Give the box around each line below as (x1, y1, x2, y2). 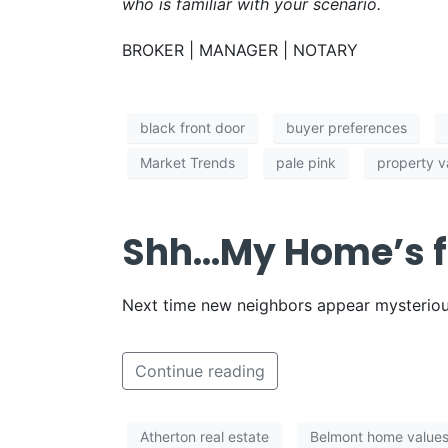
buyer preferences (286, 119, 407, 137)
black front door (140, 119, 245, 137)
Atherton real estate (140, 428, 269, 446)
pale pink (276, 154, 336, 172)
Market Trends (140, 154, 235, 172)
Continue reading (135, 360, 265, 381)
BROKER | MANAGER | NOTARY (122, 39, 358, 60)
